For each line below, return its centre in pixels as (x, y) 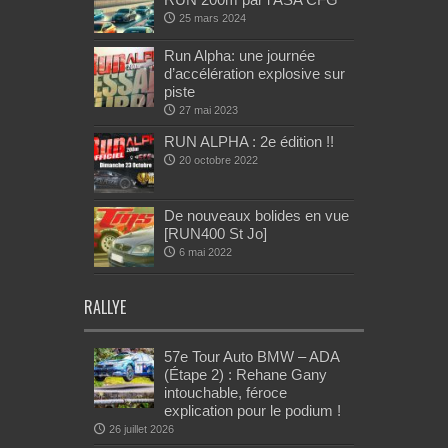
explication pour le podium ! (252, 411)
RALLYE (105, 307)
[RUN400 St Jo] (215, 234)
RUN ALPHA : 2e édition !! (249, 142)
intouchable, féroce (225, 393)
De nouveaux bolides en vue (256, 216)
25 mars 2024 (212, 18)
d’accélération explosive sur (254, 74)
